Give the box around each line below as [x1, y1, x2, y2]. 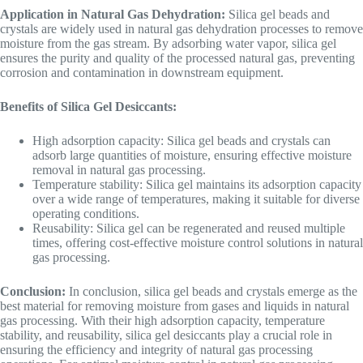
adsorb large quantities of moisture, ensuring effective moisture [32, 148, 352, 162]
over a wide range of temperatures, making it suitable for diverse [32, 192, 360, 206]
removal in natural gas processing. [32, 163, 206, 177]
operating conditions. [32, 207, 139, 220]
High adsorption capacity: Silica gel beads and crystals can [32, 134, 331, 147]
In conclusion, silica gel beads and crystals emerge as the [66, 284, 357, 298]
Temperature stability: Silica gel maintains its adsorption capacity [32, 177, 361, 191]
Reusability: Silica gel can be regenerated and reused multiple [32, 221, 345, 235]
